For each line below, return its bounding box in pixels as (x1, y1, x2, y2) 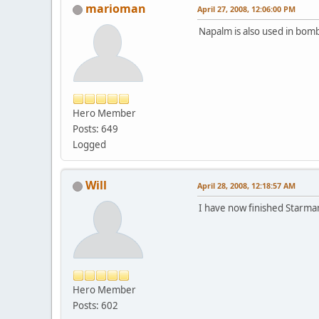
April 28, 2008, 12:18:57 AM (197, 180, 296, 192)
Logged (73, 138, 106, 152)
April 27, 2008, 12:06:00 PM (197, 4, 296, 15)
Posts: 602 (73, 299, 118, 313)
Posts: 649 (73, 122, 118, 136)
